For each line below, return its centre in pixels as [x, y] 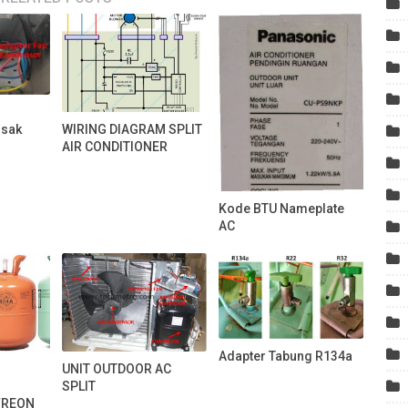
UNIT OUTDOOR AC [117, 369]
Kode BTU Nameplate [282, 209]
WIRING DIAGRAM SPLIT [133, 129]
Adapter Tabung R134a [286, 356]
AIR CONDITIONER [115, 146]
